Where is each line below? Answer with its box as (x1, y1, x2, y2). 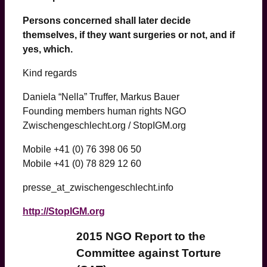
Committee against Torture (76, 246, 221, 259)
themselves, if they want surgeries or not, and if (23, 29, 235, 40)
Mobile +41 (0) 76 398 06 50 (23, 144, 141, 154)
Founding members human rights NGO (23, 105, 186, 116)
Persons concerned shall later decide (23, 15, 191, 26)
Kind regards (23, 67, 77, 78)
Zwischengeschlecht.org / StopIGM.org (23, 120, 186, 131)
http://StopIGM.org (23, 206, 105, 216)
